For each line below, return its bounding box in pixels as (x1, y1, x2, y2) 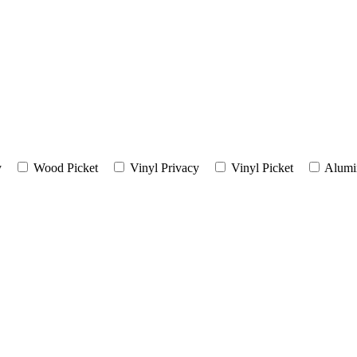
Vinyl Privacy (130, 160, 199, 175)
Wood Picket (33, 160, 98, 175)
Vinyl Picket (231, 160, 293, 175)
